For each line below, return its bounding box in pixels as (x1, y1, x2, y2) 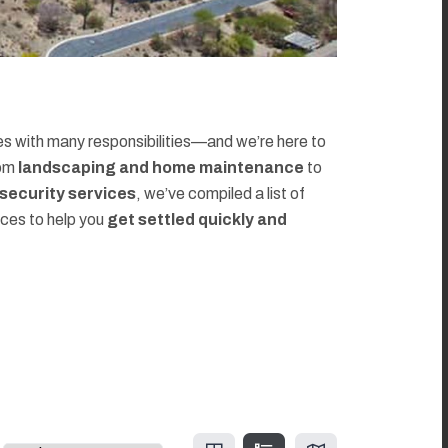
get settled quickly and (107, 211, 287, 229)
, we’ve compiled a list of (136, 185, 305, 203)
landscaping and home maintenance (18, 159, 304, 177)
